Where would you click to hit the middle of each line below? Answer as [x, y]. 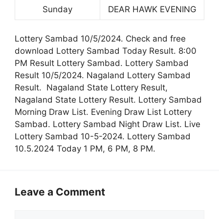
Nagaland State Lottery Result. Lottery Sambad [108, 99]
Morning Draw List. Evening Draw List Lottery [103, 112]
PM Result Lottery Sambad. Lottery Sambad [102, 63]
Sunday [57, 10]
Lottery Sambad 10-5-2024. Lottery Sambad [103, 136]
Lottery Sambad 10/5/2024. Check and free [100, 38]
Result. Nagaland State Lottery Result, [91, 87]
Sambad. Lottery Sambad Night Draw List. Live [108, 124]
